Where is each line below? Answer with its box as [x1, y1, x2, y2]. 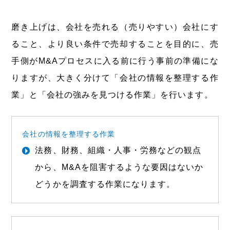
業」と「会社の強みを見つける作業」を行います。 [11, 90, 213, 99]
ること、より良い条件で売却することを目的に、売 [11, 39, 219, 48]
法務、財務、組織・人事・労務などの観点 [35, 145, 202, 155]
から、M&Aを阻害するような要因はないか [35, 162, 204, 171]
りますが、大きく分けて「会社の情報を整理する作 [11, 73, 219, 82]
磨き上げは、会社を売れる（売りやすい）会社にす [11, 22, 219, 31]
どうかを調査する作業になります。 [35, 179, 176, 188]
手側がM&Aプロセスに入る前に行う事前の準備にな [11, 56, 219, 65]
